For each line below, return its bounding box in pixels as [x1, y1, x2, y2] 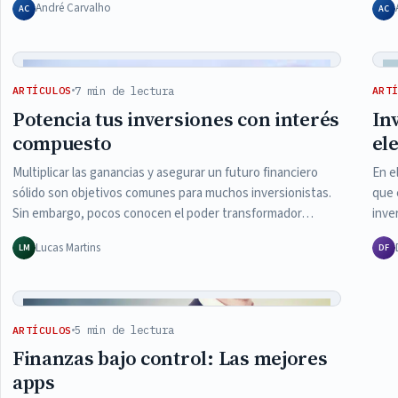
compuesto [12, 129, 112, 157]
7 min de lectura [74, 83, 174, 98]
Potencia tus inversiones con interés [12, 105, 340, 133]
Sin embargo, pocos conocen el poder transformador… [12, 203, 314, 223]
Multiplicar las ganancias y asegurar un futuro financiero [12, 163, 318, 182]
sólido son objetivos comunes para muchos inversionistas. [12, 183, 331, 203]
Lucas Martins [35, 239, 100, 256]
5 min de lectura [74, 322, 174, 338]
